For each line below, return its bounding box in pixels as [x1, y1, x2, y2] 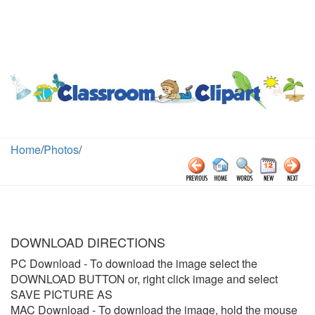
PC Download [11, 255, 81, 272]
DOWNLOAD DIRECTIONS [11, 233, 165, 252]
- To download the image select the [81, 255, 257, 272]
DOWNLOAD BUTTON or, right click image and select [11, 271, 278, 288]
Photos [44, 141, 79, 158]
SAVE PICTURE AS [11, 286, 112, 303]
